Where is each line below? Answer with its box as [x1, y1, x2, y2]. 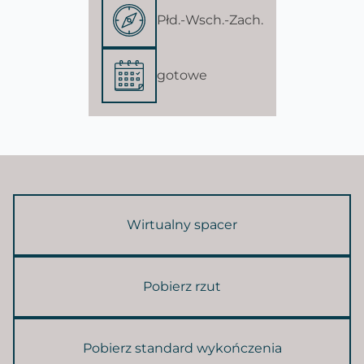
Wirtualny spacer [127, 216, 237, 232]
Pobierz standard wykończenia [82, 340, 282, 356]
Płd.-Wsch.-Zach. [156, 11, 263, 28]
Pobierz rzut [143, 278, 221, 294]
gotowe [156, 67, 207, 83]
